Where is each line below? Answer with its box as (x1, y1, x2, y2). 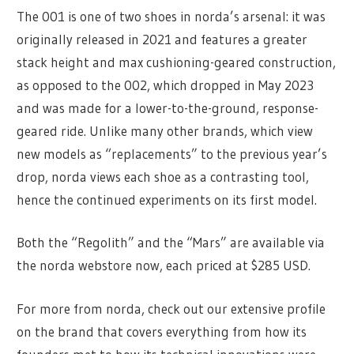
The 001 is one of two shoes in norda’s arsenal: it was (17, 7, 326, 24)
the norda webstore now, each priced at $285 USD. (17, 257, 311, 274)
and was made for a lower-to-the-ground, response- (17, 99, 319, 116)
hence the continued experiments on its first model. (17, 190, 318, 208)
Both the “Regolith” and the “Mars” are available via (17, 234, 326, 251)
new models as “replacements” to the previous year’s (17, 145, 328, 162)
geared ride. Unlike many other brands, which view (17, 122, 314, 139)
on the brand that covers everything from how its (17, 322, 307, 340)
